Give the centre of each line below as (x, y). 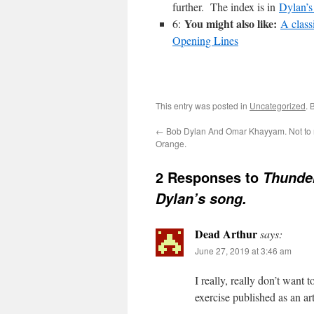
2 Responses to (209, 177)
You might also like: (231, 23)
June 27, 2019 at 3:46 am (243, 251)
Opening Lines (205, 40)
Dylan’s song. (201, 198)
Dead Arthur (226, 234)
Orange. (171, 143)
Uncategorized (278, 105)
